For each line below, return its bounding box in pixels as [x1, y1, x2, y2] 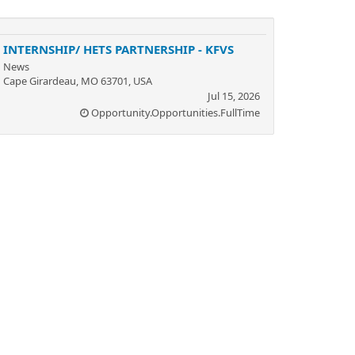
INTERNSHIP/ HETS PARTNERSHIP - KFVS [3, 40, 234, 57]
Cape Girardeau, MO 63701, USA [3, 73, 152, 88]
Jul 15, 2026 [208, 88, 260, 103]
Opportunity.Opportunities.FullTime [91, 105, 260, 120]
